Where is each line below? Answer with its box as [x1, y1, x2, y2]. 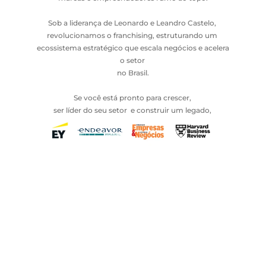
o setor [119, 56, 147, 65]
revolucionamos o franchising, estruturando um [47, 31, 217, 40]
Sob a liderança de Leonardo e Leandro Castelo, [48, 18, 216, 27]
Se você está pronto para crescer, [73, 93, 193, 102]
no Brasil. [117, 68, 149, 77]
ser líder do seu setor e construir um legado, [53, 106, 213, 115]
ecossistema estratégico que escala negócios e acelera [37, 43, 229, 52]
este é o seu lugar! [101, 118, 165, 127]
